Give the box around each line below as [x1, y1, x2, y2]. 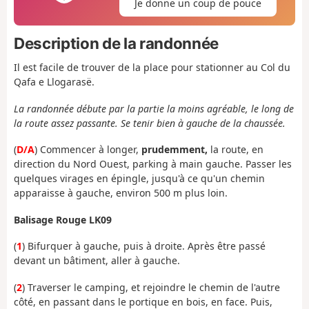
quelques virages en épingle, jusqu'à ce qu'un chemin [14, 172, 265, 186]
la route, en [208, 143, 263, 157]
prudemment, [141, 143, 208, 157]
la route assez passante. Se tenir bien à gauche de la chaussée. [14, 116, 286, 130]
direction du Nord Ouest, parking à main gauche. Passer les [14, 157, 292, 171]
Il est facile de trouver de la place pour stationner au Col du [14, 61, 290, 74]
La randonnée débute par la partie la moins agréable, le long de [14, 101, 294, 115]
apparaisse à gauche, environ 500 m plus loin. [14, 186, 228, 200]
